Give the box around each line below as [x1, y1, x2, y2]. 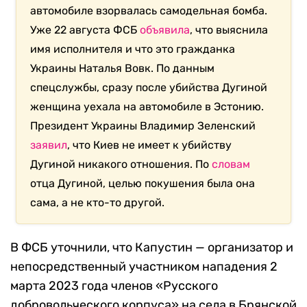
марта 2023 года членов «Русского [10, 278, 218, 294]
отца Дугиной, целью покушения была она [30, 177, 256, 191]
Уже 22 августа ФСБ [30, 23, 140, 37]
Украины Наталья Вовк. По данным [30, 62, 215, 75]
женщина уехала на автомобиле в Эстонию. [30, 100, 265, 114]
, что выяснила [190, 23, 269, 37]
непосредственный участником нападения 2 [10, 259, 278, 275]
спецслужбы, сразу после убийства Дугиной [30, 81, 268, 95]
